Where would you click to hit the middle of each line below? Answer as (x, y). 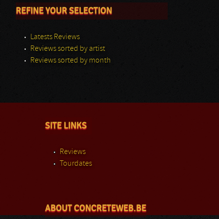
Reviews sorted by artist (68, 49)
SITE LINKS (66, 126)
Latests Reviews (55, 37)
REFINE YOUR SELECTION (64, 11)
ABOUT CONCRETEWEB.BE (96, 208)
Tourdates (76, 164)
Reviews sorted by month (70, 61)
